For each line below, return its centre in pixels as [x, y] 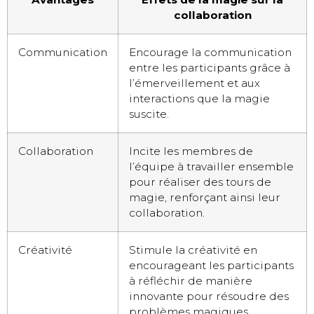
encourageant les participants [211, 266]
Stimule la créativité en [193, 250]
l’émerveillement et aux [194, 83]
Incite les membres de [191, 151]
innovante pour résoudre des [209, 296]
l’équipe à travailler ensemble [211, 167]
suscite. [149, 114]
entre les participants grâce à [210, 68]
